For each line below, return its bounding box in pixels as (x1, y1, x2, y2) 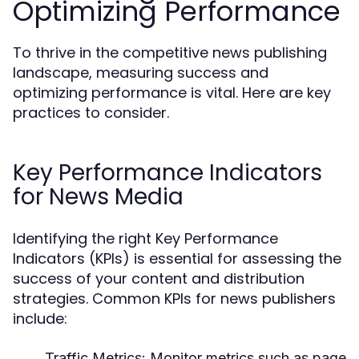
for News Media (13, 181, 184, 212)
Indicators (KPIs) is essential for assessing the (13, 248, 341, 268)
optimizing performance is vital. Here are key (13, 83, 331, 103)
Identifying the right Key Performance (13, 228, 278, 248)
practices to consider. (13, 103, 169, 123)
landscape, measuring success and (13, 63, 268, 83)
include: (13, 309, 67, 329)
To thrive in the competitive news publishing (13, 42, 327, 63)
